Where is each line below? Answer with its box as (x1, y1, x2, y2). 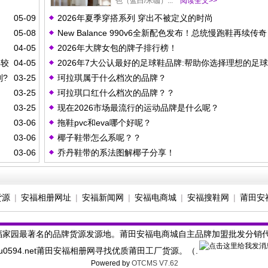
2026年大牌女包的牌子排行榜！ (57, 43, 177, 53)
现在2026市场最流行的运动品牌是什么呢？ (57, 103, 219, 112)
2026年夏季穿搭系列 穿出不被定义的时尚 (57, 13, 213, 23)
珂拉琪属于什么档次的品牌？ (57, 73, 166, 83)
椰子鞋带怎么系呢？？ (57, 133, 141, 142)
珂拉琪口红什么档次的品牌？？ (57, 88, 175, 98)
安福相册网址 (20, 193, 71, 202)
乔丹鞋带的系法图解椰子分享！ (57, 148, 175, 157)
